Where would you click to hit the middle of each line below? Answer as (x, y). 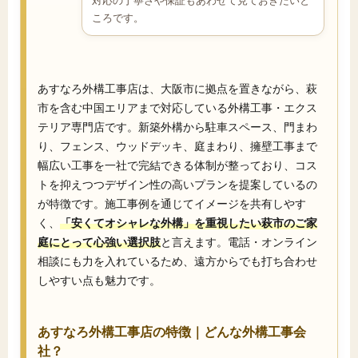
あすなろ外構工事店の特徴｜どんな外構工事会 (172, 332)
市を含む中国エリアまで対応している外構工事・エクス (177, 108)
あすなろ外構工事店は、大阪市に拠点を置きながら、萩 (177, 89)
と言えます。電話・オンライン (239, 242)
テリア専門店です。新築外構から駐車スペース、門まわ (177, 127)
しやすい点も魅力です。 (99, 280)
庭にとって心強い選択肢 (99, 242)
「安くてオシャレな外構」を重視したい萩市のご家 (189, 223)
